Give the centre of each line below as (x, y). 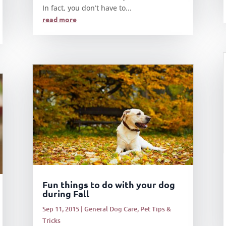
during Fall (66, 193)
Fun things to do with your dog (108, 184)
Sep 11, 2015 (61, 209)
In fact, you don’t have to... (87, 8)
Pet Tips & (155, 209)
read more (59, 19)
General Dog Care (110, 209)
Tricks (51, 220)
